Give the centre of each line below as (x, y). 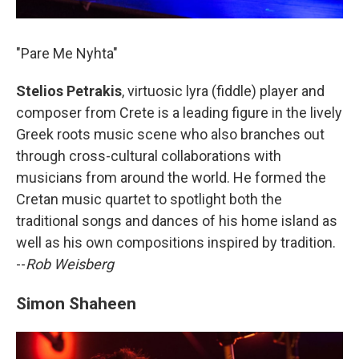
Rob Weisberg (70, 264)
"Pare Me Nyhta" (67, 54)
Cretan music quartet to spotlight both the (149, 200)
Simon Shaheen (76, 304)
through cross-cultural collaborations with (149, 156)
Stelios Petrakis (69, 91)
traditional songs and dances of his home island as (177, 221)
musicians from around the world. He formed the (171, 178)
